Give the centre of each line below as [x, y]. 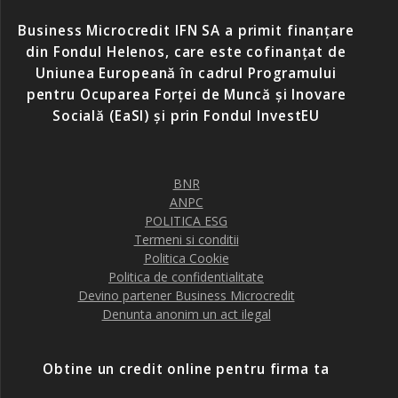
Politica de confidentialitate [186, 277]
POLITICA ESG [186, 221]
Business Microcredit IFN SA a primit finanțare [186, 31]
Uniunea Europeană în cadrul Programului [186, 73]
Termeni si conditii [186, 239]
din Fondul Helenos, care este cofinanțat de [186, 52]
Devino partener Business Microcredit [186, 295]
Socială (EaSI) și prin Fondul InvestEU [186, 116]
